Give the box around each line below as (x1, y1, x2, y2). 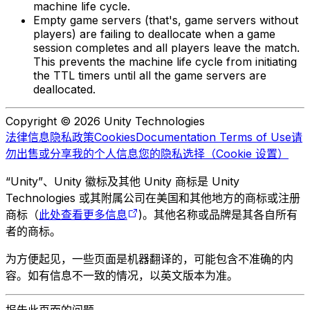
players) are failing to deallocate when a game (33, 27, 275, 42)
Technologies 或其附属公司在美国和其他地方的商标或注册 (6, 191, 300, 206)
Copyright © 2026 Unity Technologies (6, 114, 205, 129)
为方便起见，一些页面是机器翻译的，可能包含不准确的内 (6, 252, 293, 266)
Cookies (94, 130, 136, 145)
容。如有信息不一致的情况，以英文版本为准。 (6, 268, 238, 283)
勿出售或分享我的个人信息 (6, 147, 138, 161)
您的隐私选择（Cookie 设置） (138, 147, 289, 161)
